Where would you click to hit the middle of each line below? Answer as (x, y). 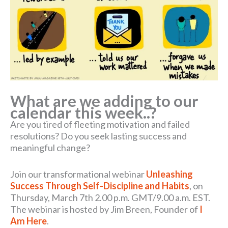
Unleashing (169, 174)
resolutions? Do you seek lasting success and (98, 136)
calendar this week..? (83, 113)
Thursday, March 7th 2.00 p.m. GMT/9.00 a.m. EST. (110, 198)
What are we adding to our (104, 101)
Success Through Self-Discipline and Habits (100, 186)
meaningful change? (50, 148)
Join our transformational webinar (78, 174)
